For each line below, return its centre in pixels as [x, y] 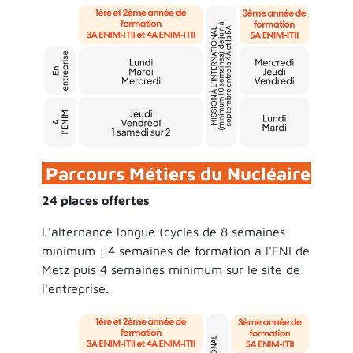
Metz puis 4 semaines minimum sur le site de [171, 269]
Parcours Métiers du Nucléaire [178, 173]
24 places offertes [95, 200]
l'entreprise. [75, 288]
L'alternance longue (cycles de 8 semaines [163, 231]
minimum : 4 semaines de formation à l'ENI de [175, 250]
